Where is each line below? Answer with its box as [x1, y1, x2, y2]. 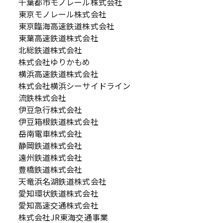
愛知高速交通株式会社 [18, 199, 99, 211]
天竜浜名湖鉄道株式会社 [18, 175, 107, 187]
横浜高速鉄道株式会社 [18, 68, 99, 80]
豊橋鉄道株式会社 [18, 163, 83, 175]
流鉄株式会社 [18, 92, 67, 104]
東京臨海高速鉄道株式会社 [18, 20, 114, 32]
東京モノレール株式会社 [18, 8, 107, 20]
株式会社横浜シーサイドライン [18, 80, 130, 92]
